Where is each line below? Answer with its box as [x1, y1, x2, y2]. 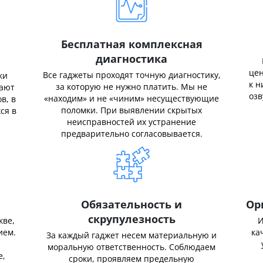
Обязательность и [81, 197, 182, 211]
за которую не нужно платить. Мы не [56, 81, 207, 92]
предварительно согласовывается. [60, 128, 203, 139]
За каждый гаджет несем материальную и [46, 230, 217, 241]
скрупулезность [87, 212, 176, 226]
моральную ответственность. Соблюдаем [48, 241, 215, 252]
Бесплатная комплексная [60, 37, 203, 51]
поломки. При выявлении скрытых [61, 104, 202, 116]
